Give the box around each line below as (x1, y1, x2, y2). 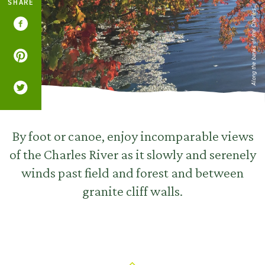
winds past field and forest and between (21, 164, 244, 180)
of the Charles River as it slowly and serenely (9, 146, 256, 162)
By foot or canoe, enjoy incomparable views (11, 128, 254, 144)
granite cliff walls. (82, 183, 183, 199)
